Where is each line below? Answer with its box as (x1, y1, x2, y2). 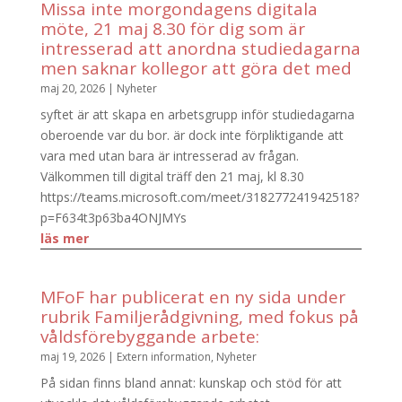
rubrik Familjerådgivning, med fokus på (39, 305, 359, 329)
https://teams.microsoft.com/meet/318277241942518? (39, 188, 359, 206)
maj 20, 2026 (39, 81, 105, 97)
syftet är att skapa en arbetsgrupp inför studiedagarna (39, 106, 354, 124)
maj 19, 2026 (39, 349, 105, 365)
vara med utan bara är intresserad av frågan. (39, 147, 299, 165)
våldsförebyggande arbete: (39, 325, 259, 349)
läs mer (39, 230, 89, 248)
